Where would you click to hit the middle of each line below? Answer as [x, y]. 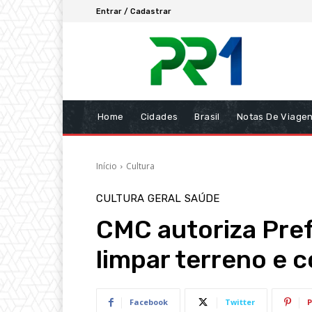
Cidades [159, 117]
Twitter [240, 302]
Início [107, 166]
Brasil [207, 117]
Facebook [149, 302]
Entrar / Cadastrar [134, 11]
